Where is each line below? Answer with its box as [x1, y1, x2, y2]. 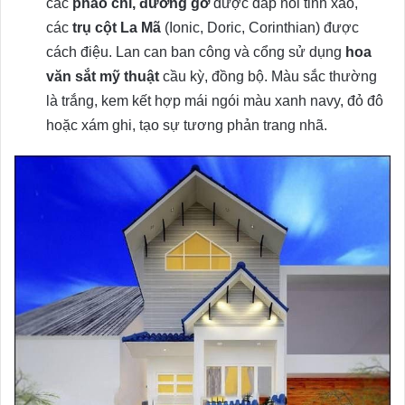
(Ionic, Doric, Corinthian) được [161, 19, 359, 35]
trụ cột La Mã [72, 19, 161, 35]
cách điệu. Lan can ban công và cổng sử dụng [46, 43, 345, 60]
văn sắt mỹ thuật [46, 68, 159, 84]
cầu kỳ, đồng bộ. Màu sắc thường [159, 68, 377, 84]
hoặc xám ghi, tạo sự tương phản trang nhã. [46, 117, 327, 133]
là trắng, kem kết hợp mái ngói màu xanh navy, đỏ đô [46, 92, 383, 108]
